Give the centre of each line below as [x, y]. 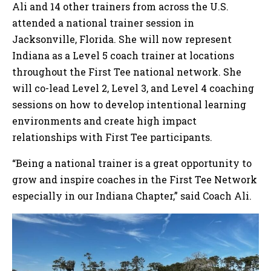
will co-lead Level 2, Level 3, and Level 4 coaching [133, 88]
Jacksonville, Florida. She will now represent [122, 39]
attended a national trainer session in [103, 22]
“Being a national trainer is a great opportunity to [132, 163]
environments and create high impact [104, 120]
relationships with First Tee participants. [113, 137]
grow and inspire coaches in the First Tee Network [135, 179]
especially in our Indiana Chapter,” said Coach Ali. [132, 195]
